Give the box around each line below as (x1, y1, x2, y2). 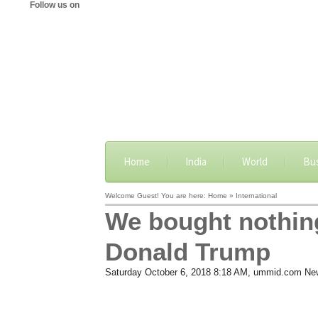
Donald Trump (104, 238, 270, 265)
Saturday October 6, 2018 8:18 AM (104, 267, 248, 278)
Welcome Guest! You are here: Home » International (104, 192, 277, 199)
